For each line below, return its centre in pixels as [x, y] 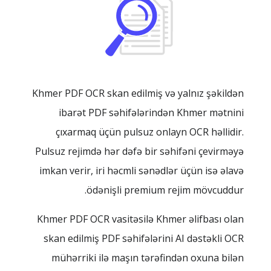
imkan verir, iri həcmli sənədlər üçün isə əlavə [142, 171]
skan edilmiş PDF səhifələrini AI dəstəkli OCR [144, 238]
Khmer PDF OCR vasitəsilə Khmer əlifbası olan [140, 219]
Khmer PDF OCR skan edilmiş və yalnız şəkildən [138, 93]
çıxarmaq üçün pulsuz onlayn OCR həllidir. [150, 132]
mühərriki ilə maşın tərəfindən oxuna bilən [148, 258]
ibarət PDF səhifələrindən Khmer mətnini [151, 113]
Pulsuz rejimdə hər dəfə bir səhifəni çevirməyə [139, 151]
